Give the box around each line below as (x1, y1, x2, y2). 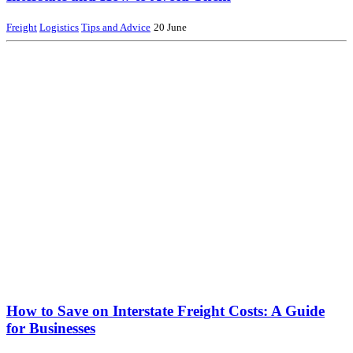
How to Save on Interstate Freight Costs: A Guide (6, 302, 325, 319)
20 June (154, 21, 187, 33)
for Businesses (6, 319, 95, 336)
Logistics (39, 21, 79, 33)
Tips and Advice (81, 21, 150, 33)
